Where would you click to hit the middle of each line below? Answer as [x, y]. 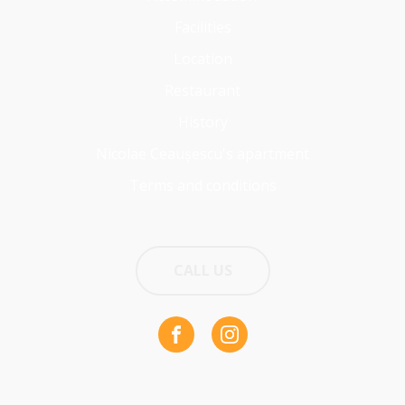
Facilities [202, 27]
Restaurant [202, 90]
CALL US [202, 270]
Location [202, 59]
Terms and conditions [202, 185]
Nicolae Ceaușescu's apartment [202, 154]
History [202, 122]
